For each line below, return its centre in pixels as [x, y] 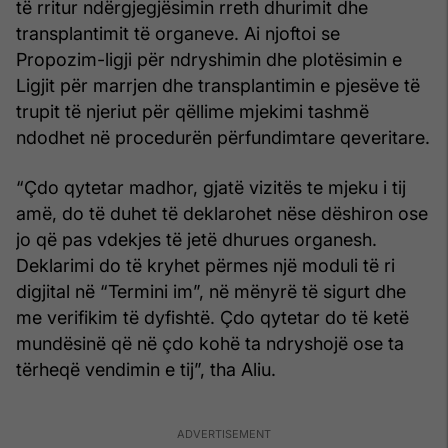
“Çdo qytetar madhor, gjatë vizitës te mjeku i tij [211, 187]
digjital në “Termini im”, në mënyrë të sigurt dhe [211, 291]
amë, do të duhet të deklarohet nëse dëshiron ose [222, 213]
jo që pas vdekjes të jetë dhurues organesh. [196, 239]
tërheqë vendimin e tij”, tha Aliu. [146, 369]
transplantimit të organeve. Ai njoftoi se [178, 33]
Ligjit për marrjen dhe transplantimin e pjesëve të [218, 85]
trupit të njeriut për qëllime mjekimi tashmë [192, 111]
